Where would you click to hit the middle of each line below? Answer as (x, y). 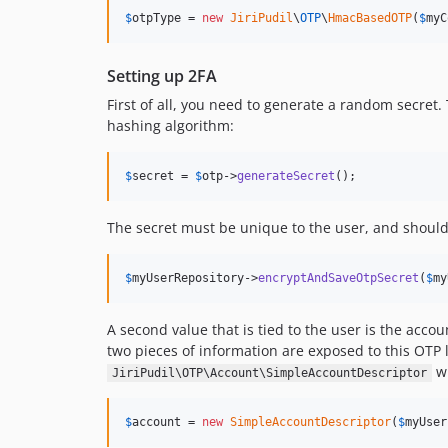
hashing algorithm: (170, 125)
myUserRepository (188, 278)
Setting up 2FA (162, 76)
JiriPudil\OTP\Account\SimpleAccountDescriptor (269, 373)
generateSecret (286, 176)
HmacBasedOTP (370, 18)
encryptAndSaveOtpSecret (338, 278)
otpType (156, 18)
